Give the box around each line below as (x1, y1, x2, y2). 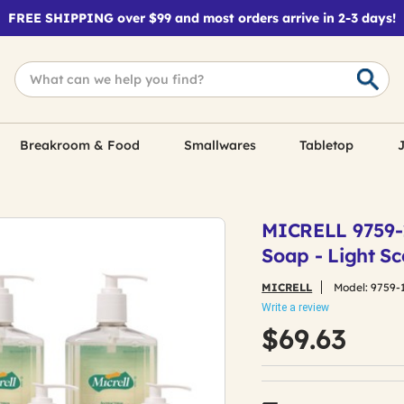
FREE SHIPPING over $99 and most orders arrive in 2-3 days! (8, 10, 396, 26)
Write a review (262, 301, 330, 314)
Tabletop (299, 137, 354, 153)
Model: (331, 280, 372, 294)
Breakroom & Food (20, 137, 141, 153)
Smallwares (183, 137, 256, 153)
